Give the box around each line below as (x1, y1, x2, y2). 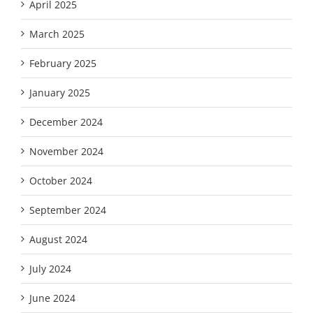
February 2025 (29, 56, 96, 70)
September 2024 (29, 203, 106, 217)
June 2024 (29, 291, 75, 305)
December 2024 (29, 115, 103, 129)
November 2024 (29, 144, 103, 158)
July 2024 (29, 261, 71, 275)
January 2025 (29, 85, 90, 99)
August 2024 (29, 232, 87, 246)
